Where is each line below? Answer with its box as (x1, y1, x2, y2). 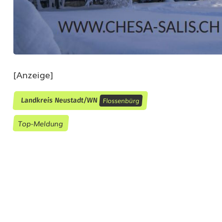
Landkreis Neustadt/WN (20, 96, 98, 105)
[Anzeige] (13, 68, 53, 81)
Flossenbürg (102, 96, 140, 105)
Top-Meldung (18, 118, 64, 128)
